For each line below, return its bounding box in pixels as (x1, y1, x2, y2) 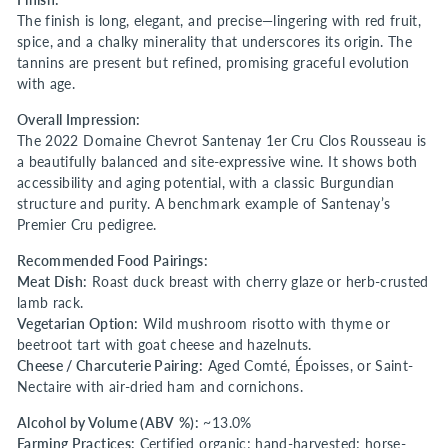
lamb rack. (17, 294, 84, 312)
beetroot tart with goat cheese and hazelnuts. (17, 336, 312, 354)
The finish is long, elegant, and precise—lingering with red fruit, (17, 12, 422, 30)
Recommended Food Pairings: (17, 252, 209, 270)
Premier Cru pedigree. (17, 216, 157, 234)
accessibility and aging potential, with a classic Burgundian (17, 174, 395, 192)
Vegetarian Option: (17, 315, 139, 333)
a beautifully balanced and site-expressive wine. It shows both (17, 153, 418, 171)
